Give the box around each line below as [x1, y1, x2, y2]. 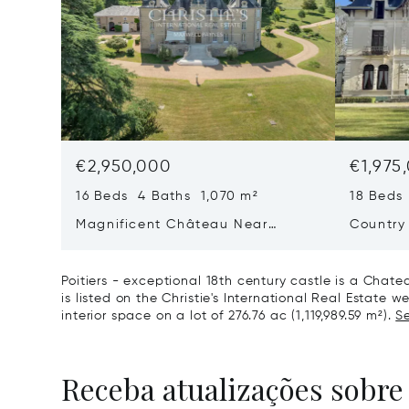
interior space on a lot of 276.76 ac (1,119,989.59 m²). [61, 309, 396, 322]
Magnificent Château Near [76, 218, 268, 231]
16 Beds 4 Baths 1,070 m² [76, 190, 259, 203]
